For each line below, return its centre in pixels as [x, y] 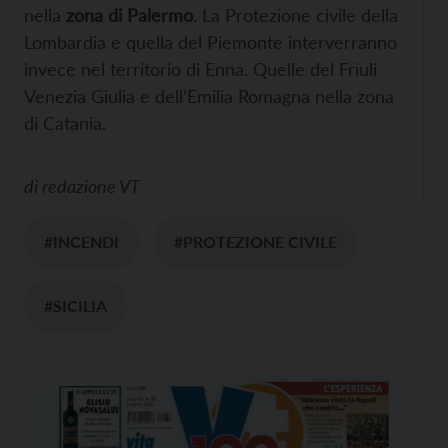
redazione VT [91, 185]
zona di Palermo [129, 14]
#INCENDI [81, 241]
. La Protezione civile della [295, 14]
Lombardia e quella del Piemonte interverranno [210, 41]
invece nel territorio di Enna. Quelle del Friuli [200, 68]
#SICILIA [75, 305]
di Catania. [65, 122]
